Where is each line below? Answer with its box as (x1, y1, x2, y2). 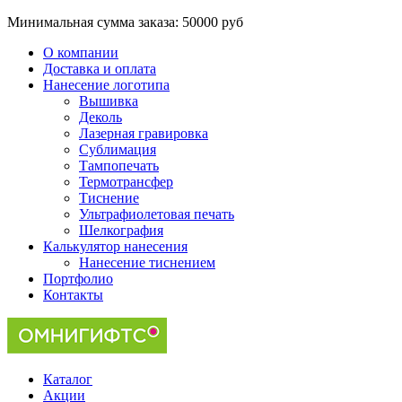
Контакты (43, 287, 103, 302)
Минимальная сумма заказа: (7, 14, 182, 30)
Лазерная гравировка (79, 126, 208, 141)
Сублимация (79, 142, 156, 157)
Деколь (79, 109, 122, 125)
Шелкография (79, 223, 163, 238)
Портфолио (43, 271, 113, 286)
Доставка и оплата (43, 61, 156, 76)
